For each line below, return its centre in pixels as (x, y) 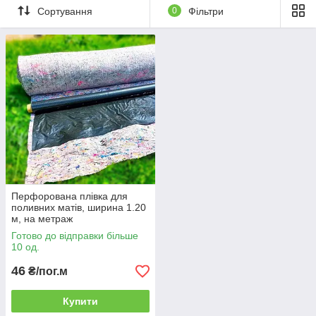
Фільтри (206, 11)
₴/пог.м (47, 272)
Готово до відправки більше (75, 236)
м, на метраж (42, 219)
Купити (80, 302)
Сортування (65, 11)
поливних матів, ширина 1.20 (79, 208)
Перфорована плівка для (69, 196)
